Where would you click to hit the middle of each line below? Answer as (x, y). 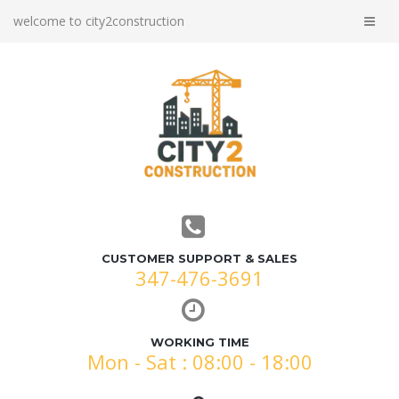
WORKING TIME (199, 342)
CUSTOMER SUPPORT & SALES (199, 259)
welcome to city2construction (99, 21)
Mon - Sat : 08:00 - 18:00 (199, 362)
